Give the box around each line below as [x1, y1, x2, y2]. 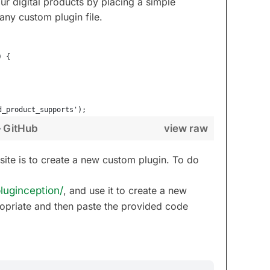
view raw [164, 122, 208, 134]
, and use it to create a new [63, 184, 187, 196]
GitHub [2, 122, 38, 134]
